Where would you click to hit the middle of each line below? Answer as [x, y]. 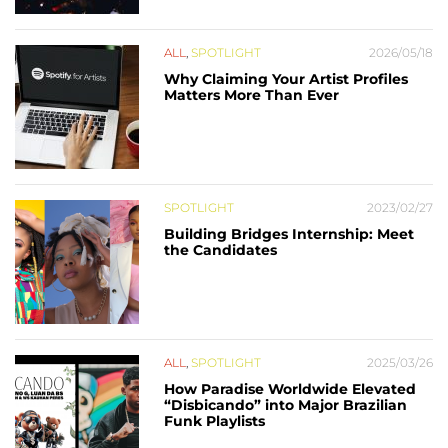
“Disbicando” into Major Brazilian [285, 405]
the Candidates [220, 250]
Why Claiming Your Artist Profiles [286, 79]
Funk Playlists [214, 421]
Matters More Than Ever [251, 95]
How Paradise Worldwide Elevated [290, 389]
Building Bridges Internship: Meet [289, 234]
